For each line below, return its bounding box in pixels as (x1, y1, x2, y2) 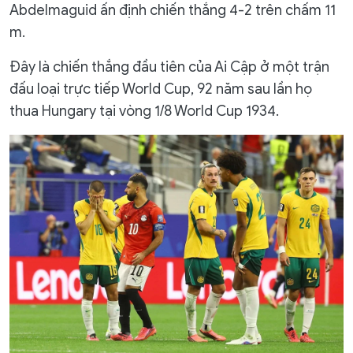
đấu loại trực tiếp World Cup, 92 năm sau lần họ (9, 80, 312, 98)
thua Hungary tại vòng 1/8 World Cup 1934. (9, 102, 279, 121)
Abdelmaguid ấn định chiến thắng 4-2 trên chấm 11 (9, 2, 336, 20)
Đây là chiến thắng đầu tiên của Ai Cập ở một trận (9, 58, 329, 76)
